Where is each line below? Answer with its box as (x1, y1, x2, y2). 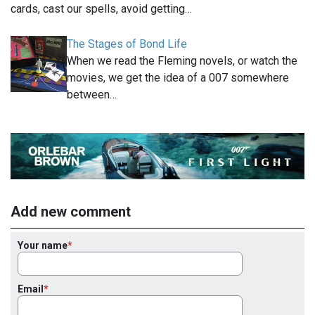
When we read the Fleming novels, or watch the (67, 54, 297, 68)
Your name (18, 239, 67, 251)
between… (67, 88, 117, 102)
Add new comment (11, 202, 131, 220)
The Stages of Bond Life (67, 37, 187, 51)
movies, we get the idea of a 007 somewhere (67, 71, 289, 85)
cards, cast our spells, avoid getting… (11, 2, 192, 16)
